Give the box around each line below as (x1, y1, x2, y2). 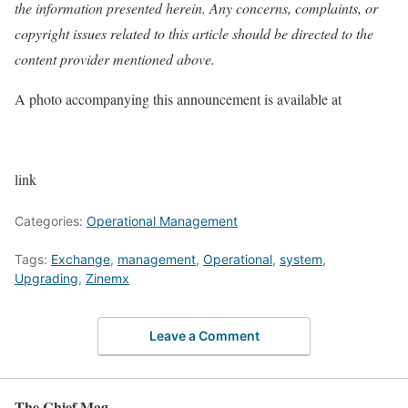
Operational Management (87, 213, 238, 229)
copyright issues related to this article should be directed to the (15, 24, 373, 44)
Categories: (15, 213, 87, 229)
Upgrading (15, 270, 78, 287)
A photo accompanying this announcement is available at (15, 89, 342, 109)
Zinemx (86, 270, 129, 287)
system (280, 251, 322, 268)
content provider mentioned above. (15, 49, 215, 69)
